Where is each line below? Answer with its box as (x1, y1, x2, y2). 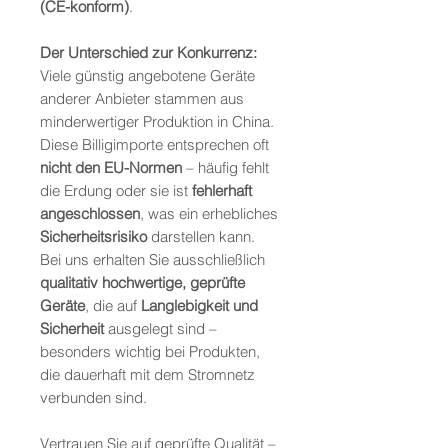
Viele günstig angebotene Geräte (40, 66, 255, 86)
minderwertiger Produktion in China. (40, 112, 274, 132)
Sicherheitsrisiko (40, 227, 147, 247)
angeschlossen (40, 204, 140, 224)
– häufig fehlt (182, 158, 269, 178)
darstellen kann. (147, 227, 255, 247)
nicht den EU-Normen (40, 158, 182, 178)
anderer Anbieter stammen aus (40, 89, 244, 109)
